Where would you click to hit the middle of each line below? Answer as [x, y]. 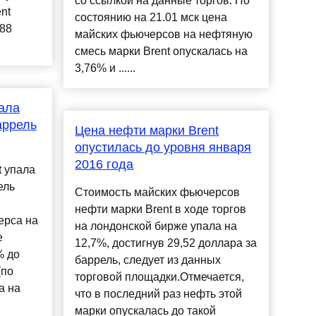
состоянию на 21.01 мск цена [151, 18]
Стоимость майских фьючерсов [158, 193]
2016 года [104, 165]
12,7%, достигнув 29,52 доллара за [166, 243]
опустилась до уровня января [163, 148]
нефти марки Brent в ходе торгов [161, 209]
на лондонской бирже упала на [156, 226]
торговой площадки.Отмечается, [160, 277]
